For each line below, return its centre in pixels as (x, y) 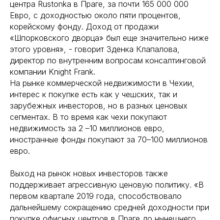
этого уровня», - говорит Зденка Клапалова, (95, 49)
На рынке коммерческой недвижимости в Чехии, (102, 83)
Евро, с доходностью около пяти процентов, (95, 15)
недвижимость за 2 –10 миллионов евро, (87, 128)
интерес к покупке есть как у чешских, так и (94, 94)
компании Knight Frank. (53, 72)
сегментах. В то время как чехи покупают (88, 117)
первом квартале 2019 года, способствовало (96, 196)
